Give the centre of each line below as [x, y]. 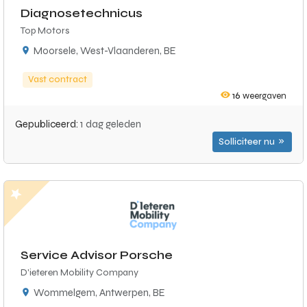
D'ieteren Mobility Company [79, 272]
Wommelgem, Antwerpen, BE [99, 293]
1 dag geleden [111, 124]
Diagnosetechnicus [82, 13]
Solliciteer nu [248, 142]
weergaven [263, 96]
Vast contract [58, 79]
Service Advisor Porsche [97, 255]
